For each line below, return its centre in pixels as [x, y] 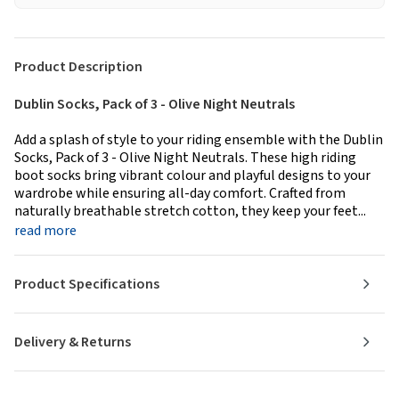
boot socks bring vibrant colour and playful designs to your [192, 175]
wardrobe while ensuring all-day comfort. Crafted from [180, 193]
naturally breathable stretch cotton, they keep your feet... [190, 211]
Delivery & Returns [73, 342]
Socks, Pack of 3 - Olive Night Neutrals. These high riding [185, 157]
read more [45, 230]
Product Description [78, 66]
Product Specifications [87, 284]
